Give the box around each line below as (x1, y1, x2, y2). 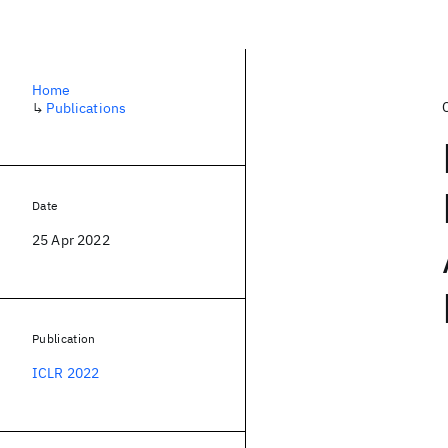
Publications (46, 99, 127, 117)
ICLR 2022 (32, 364, 100, 382)
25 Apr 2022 (32, 231, 110, 249)
